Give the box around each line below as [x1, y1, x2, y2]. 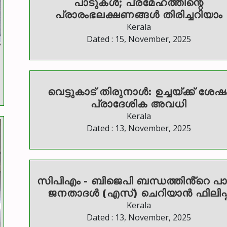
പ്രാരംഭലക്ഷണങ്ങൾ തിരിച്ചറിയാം [55, 8, 222, 22]
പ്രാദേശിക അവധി [91, 97, 186, 111]
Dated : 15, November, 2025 [86, 33, 191, 45]
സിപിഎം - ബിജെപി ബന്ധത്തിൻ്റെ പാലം [37, 174, 136, 188]
